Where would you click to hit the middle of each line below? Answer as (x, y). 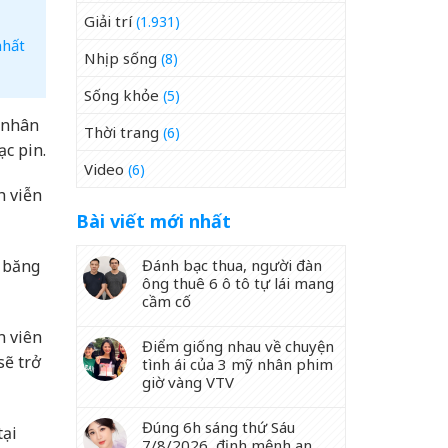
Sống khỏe (121, 95)
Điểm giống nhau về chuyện (238, 346)
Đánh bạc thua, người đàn (232, 265)
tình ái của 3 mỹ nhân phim (237, 364)
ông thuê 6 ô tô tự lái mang (238, 283)
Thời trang (121, 132)
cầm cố (166, 301)
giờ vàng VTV (188, 382)
